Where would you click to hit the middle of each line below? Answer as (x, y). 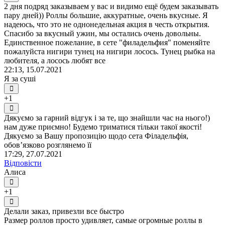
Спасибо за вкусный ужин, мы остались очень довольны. (102, 33)
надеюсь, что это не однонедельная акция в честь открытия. (107, 24)
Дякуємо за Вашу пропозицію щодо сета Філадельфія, (96, 136)
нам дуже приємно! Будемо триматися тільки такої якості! (103, 127)
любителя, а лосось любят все (55, 60)
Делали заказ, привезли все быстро (64, 211)
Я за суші (20, 78)
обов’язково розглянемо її (48, 145)
